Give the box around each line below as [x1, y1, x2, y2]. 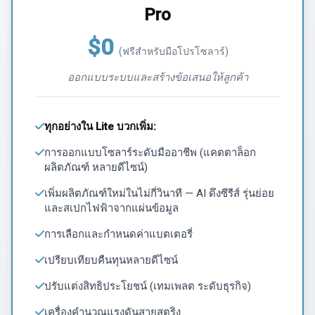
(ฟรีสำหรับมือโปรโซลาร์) [118, 45, 229, 57]
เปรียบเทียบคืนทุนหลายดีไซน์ [44, 253, 178, 266]
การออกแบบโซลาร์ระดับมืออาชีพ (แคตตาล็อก [44, 146, 256, 159]
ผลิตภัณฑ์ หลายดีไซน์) [44, 160, 148, 174]
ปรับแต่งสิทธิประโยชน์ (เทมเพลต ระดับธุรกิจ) [44, 279, 251, 292]
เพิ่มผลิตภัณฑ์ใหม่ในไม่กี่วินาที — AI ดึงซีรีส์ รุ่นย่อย [44, 186, 274, 200]
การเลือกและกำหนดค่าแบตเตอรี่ [44, 227, 193, 240]
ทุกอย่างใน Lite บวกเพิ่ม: [44, 120, 156, 133]
